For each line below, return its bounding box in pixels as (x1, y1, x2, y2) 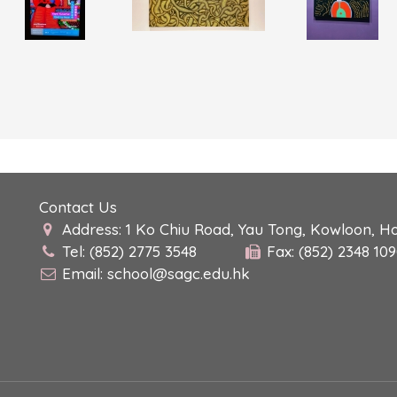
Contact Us (39, 198, 117, 216)
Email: (62, 264, 107, 283)
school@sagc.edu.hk (107, 264, 250, 283)
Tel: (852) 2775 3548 (62, 242, 197, 261)
